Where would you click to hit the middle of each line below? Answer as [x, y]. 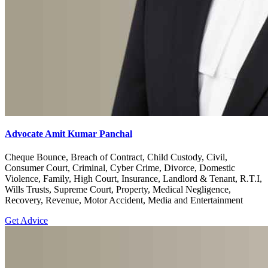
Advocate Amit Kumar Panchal [68, 134]
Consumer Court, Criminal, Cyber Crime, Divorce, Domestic [120, 168]
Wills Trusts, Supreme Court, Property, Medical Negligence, [118, 190]
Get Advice [26, 221]
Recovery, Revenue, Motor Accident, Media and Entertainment [124, 200]
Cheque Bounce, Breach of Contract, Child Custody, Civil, [116, 157]
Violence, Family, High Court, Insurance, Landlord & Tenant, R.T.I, [133, 179]
